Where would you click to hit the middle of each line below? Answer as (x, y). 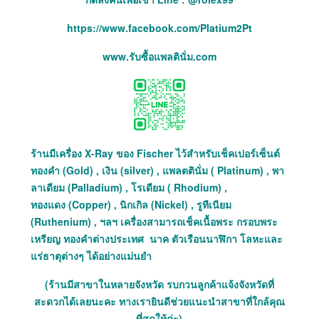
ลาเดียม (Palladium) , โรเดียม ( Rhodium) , (129, 188)
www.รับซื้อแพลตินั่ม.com (159, 57)
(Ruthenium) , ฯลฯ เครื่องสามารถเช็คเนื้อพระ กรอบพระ (154, 222)
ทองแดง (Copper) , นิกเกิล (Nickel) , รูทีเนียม (131, 205)
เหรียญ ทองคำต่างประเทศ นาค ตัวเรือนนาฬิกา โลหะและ (156, 239)
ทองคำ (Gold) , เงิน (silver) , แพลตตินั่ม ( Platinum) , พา (157, 171)
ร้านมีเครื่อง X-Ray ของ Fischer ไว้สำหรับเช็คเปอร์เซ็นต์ (155, 153)
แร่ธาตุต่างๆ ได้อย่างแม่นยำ (91, 256)
